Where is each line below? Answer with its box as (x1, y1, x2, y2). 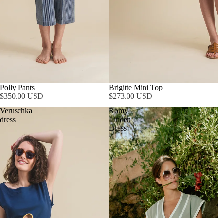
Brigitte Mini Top (109, 83, 163, 91)
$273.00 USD (109, 92, 152, 100)
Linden (109, 115, 131, 124)
